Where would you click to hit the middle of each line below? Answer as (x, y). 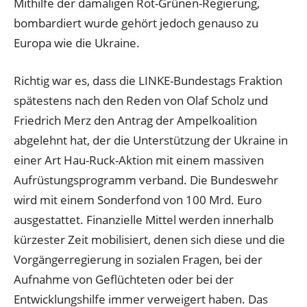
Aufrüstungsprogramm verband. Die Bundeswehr (146, 180)
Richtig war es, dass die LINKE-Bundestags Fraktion (148, 80)
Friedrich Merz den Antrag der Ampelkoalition (135, 120)
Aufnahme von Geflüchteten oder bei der (124, 279)
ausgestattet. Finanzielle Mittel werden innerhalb (144, 219)
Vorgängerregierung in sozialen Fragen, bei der (138, 259)
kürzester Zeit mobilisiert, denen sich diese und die (149, 239)
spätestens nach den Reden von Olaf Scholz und (141, 100)
